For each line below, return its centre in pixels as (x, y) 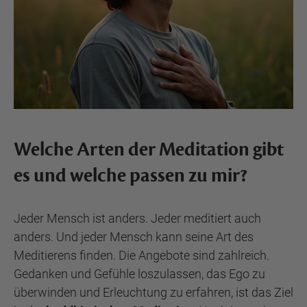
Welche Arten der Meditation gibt (149, 149)
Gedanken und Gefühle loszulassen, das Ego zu (139, 274)
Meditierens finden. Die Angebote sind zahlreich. (142, 255)
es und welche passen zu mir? (131, 175)
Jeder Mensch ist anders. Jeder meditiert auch (137, 218)
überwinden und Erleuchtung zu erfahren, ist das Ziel (153, 292)
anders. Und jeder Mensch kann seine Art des (134, 237)
